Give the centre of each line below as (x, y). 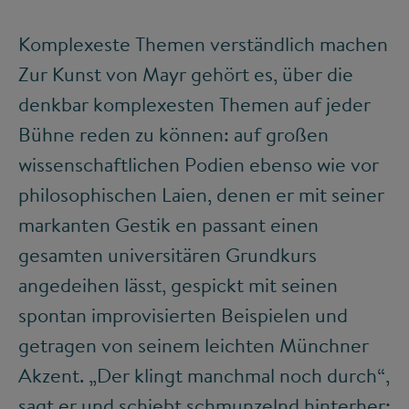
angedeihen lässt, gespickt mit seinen (178, 285)
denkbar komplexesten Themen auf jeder (194, 105)
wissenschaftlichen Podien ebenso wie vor (199, 165)
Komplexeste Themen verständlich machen (203, 44)
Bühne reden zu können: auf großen (173, 135)
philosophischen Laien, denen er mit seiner (201, 195)
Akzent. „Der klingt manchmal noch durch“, (204, 376)
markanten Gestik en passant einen (168, 225)
